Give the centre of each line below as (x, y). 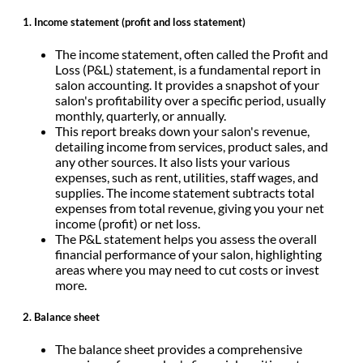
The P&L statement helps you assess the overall (186, 238)
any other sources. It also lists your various (173, 161)
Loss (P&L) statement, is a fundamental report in (188, 69)
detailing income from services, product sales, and (192, 146)
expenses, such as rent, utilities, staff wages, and (187, 177)
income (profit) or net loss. (129, 223)
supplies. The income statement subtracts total (185, 192)
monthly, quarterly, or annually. (142, 115)
